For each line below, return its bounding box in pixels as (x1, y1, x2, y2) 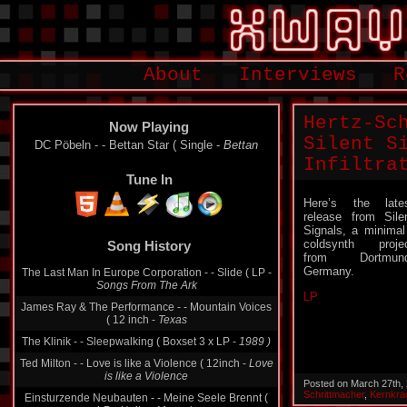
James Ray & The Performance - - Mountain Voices (21, 284, 272, 297)
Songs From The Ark (95, 263, 197, 275)
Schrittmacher (303, 389, 364, 400)
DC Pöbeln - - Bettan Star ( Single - (35, 138, 223, 152)
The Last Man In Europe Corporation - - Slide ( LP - (21, 250, 272, 263)
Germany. (303, 264, 354, 278)
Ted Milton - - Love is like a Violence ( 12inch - (19, 341, 249, 353)
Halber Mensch (120, 388, 195, 401)
